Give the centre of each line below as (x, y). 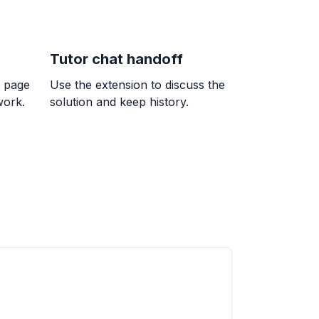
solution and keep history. (119, 102)
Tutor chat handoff (116, 59)
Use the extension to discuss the (137, 85)
